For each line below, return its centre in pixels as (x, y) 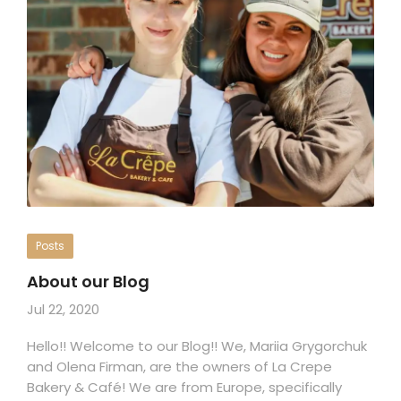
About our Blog (88, 281)
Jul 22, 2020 (63, 309)
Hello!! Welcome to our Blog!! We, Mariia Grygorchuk (197, 346)
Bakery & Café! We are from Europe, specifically (184, 387)
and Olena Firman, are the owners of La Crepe (179, 366)
